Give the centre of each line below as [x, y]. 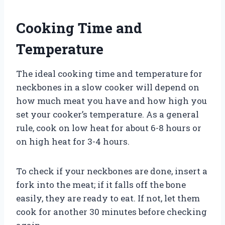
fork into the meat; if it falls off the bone [101, 184]
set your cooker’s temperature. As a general [107, 114]
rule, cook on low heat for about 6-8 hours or [109, 128]
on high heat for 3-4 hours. [73, 141]
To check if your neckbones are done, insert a [112, 171]
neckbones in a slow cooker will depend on [108, 87]
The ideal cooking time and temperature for [109, 73]
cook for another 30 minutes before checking [111, 211]
